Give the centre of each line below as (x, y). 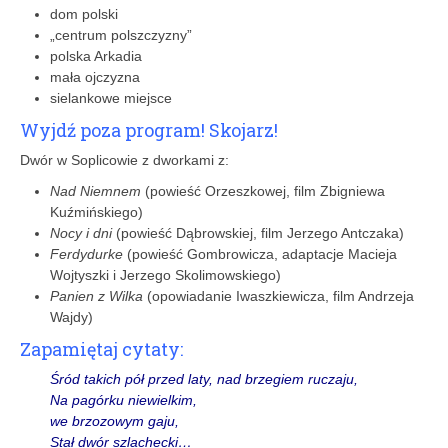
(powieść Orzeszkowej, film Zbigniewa (263, 190)
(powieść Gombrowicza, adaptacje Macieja (260, 253)
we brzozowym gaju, (114, 420)
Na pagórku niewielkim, (123, 399)
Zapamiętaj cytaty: (101, 348)
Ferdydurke (86, 253)
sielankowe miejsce (111, 97)
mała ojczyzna (95, 76)
